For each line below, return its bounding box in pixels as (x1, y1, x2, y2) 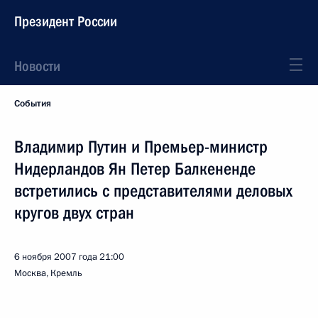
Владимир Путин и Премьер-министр (14, 137, 268, 157)
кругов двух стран (14, 203, 134, 223)
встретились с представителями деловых (14, 181, 292, 201)
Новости (14, 57, 60, 75)
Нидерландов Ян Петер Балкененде (14, 159, 256, 179)
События (14, 97, 51, 110)
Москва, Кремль (14, 267, 82, 280)
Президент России (14, 13, 117, 30)
